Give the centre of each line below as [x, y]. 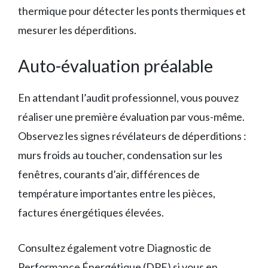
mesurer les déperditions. [77, 30]
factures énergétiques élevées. [91, 212]
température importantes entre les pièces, [117, 193]
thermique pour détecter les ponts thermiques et [132, 10]
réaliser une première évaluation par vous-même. [131, 116]
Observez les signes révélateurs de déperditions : [132, 135]
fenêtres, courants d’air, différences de [109, 174]
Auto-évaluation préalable [115, 65]
